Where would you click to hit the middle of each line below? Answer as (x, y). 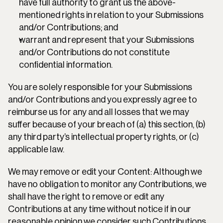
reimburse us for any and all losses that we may (99, 112)
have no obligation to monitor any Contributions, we (107, 184)
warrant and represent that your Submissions (107, 40)
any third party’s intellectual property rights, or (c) (104, 137)
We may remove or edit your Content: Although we (105, 172)
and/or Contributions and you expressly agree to (103, 100)
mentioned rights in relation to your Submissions (111, 15)
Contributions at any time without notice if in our (100, 209)
